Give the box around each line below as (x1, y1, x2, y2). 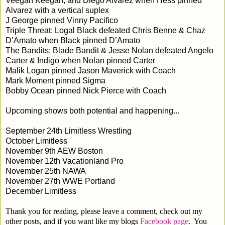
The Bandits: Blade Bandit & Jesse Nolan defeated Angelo (6, 46, 213, 55)
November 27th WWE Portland (6, 176, 115, 185)
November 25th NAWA (6, 166, 86, 175)
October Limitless (6, 136, 67, 145)
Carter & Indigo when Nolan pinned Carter (6, 56, 155, 65)
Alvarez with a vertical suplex (6, 6, 109, 15)
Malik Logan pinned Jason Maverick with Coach (6, 66, 176, 75)
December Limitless (6, 186, 76, 195)
